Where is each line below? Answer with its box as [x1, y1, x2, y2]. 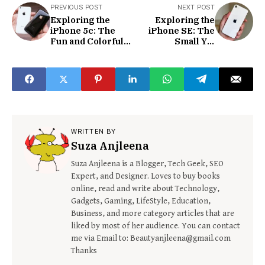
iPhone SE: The [148, 24, 215, 36]
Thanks [71, 245, 97, 256]
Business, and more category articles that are [71, 208, 234, 218]
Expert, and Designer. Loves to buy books [71, 171, 220, 181]
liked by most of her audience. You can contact [71, 221, 240, 231]
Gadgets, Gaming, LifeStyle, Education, [71, 196, 211, 206]
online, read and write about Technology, [71, 183, 219, 193]
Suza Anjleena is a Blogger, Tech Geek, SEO [71, 159, 224, 169]
